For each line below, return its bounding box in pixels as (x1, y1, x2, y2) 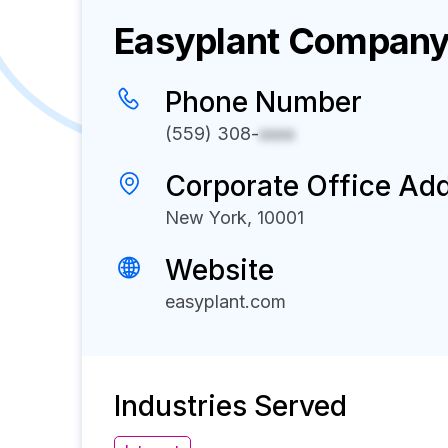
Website (165, 253, 274, 287)
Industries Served (114, 389, 347, 423)
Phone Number (165, 85, 362, 119)
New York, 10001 (165, 207, 304, 228)
